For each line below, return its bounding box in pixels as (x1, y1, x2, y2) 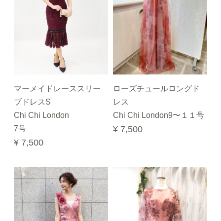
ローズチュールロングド (113, 84, 200, 93)
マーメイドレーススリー (14, 84, 101, 93)
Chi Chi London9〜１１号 (113, 111, 204, 119)
